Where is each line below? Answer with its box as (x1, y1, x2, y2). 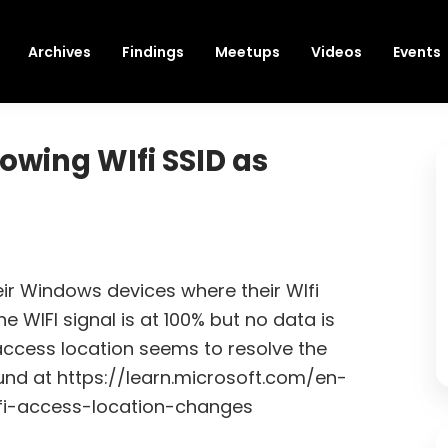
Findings (122, 42, 184, 62)
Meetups (215, 42, 280, 62)
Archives (28, 42, 91, 62)
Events (393, 42, 441, 62)
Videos (311, 42, 362, 62)
